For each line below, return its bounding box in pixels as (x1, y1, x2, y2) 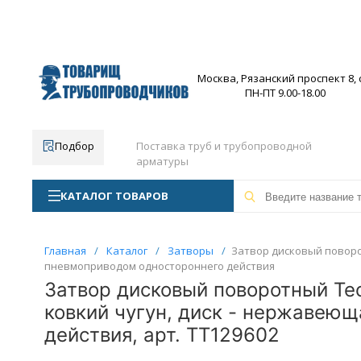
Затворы (167, 243, 214, 258)
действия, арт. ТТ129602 (44, 323, 280, 346)
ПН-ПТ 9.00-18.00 (245, 85, 326, 100)
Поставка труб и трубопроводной (135, 139, 312, 153)
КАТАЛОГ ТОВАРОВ (60, 189, 168, 203)
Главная (44, 243, 86, 258)
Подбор (54, 139, 94, 153)
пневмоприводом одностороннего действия (44, 259, 275, 273)
